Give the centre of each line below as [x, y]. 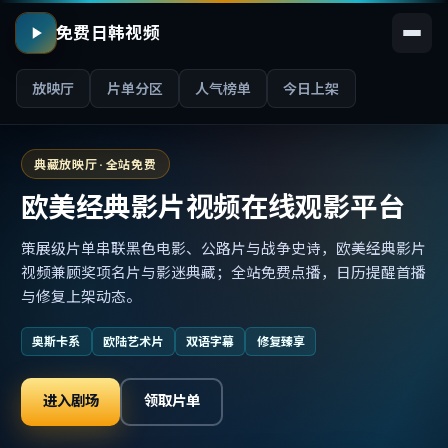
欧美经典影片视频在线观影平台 [213, 207]
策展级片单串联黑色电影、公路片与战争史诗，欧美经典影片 [223, 248]
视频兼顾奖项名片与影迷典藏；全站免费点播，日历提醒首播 [223, 272]
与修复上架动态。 [80, 296]
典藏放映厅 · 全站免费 [95, 164]
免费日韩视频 [108, 33]
